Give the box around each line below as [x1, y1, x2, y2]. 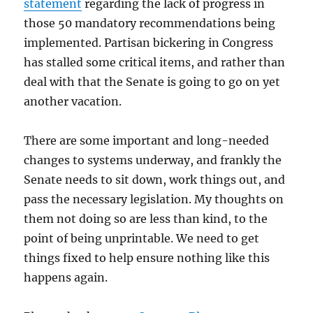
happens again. [24, 270, 108, 284]
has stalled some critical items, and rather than [24, 54, 286, 69]
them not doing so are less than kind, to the [24, 211, 268, 226]
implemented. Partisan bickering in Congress [24, 35, 274, 50]
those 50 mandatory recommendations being [24, 15, 276, 30]
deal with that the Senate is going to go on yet [24, 74, 281, 89]
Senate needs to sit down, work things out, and [24, 172, 286, 187]
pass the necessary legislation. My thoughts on [24, 191, 284, 206]
